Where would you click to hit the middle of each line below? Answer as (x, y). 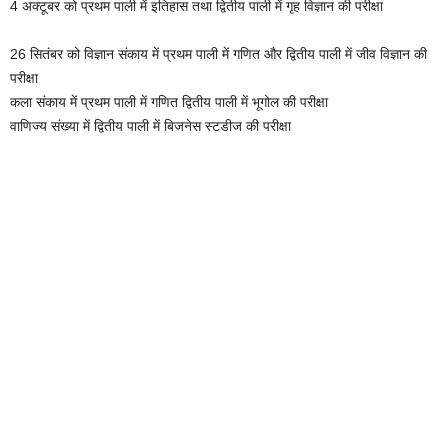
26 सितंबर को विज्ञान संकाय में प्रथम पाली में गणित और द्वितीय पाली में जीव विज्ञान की (218, 53)
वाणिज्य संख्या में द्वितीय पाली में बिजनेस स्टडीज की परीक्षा (150, 125)
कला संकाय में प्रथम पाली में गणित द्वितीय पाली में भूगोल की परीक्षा (169, 101)
